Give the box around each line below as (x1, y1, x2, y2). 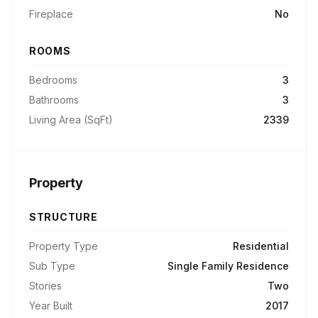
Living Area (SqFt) (29, 114, 113, 126)
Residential (233, 240, 289, 252)
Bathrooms (29, 94, 79, 106)
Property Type (29, 240, 98, 252)
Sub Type (29, 260, 75, 272)
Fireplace (29, 8, 73, 20)
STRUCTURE (29, 211, 98, 223)
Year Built (29, 300, 72, 312)
